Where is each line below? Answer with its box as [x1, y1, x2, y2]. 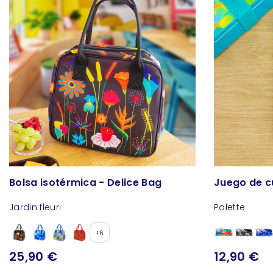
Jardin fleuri [9, 201, 62, 214]
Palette [214, 201, 246, 214]
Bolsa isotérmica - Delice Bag [9, 175, 162, 190]
